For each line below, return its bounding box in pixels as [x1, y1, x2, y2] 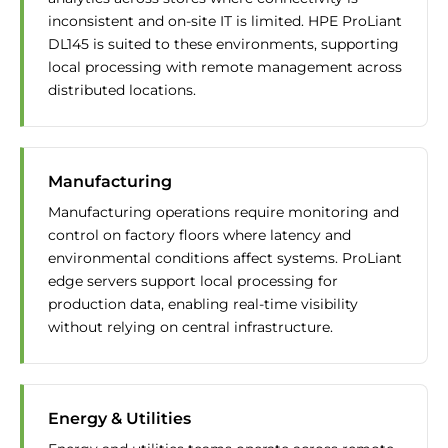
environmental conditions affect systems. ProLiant [48, 249, 402, 268]
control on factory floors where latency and [48, 226, 351, 245]
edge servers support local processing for [48, 272, 338, 291]
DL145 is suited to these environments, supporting [48, 35, 399, 54]
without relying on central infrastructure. [48, 318, 333, 337]
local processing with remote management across [48, 58, 402, 77]
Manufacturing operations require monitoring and [48, 203, 399, 222]
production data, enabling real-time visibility [48, 295, 358, 314]
